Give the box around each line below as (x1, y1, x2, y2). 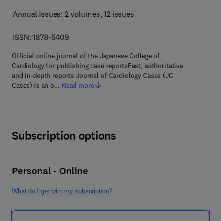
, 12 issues (100, 9, 134, 19)
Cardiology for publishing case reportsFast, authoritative (12, 61, 184, 70)
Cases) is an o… (12, 81, 60, 90)
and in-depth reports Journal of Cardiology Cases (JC (12, 71, 173, 80)
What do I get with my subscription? (12, 187, 112, 195)
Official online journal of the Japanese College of (12, 51, 160, 60)
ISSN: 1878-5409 (13, 32, 70, 42)
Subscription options (12, 128, 116, 144)
